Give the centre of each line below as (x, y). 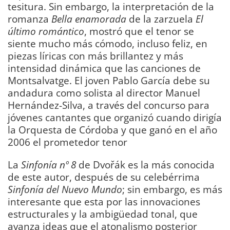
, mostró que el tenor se (139, 31)
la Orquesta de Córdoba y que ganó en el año (112, 130)
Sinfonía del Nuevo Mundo (65, 189)
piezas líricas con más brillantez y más (95, 56)
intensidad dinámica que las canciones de (104, 68)
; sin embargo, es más (172, 189)
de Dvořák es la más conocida (145, 164)
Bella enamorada (89, 19)
